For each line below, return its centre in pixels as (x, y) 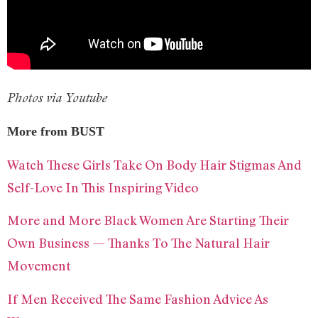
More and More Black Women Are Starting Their (148, 220)
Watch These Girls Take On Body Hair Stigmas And (154, 164)
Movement (39, 266)
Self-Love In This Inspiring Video (103, 187)
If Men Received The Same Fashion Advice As (138, 298)
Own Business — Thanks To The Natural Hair (138, 243)
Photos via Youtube (59, 98)
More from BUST (56, 132)
